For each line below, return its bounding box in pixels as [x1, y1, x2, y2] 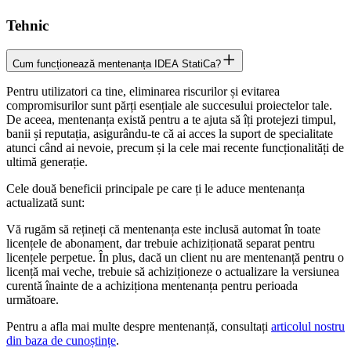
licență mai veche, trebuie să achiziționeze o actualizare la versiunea [6, 265, 339, 279]
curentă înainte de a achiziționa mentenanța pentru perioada [6, 279, 298, 293]
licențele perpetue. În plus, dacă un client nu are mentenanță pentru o [6, 251, 344, 265]
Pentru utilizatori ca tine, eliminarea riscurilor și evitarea [6, 85, 280, 99]
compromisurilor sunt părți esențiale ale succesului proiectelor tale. [6, 99, 332, 113]
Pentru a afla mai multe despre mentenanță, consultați [6, 320, 271, 334]
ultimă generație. [6, 155, 94, 169]
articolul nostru [271, 320, 345, 334]
